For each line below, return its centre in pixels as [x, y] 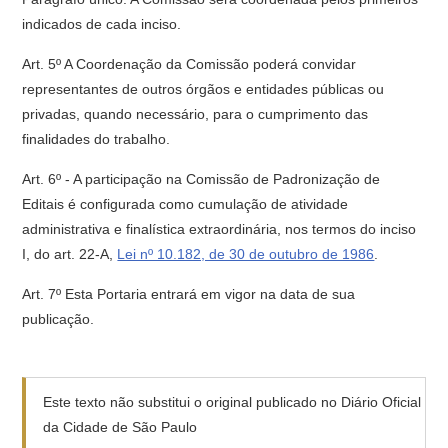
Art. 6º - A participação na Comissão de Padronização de [201, 179]
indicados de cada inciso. [102, 24]
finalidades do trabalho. [96, 139]
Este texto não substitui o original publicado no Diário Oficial [232, 402]
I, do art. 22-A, [70, 254]
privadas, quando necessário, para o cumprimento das [195, 114]
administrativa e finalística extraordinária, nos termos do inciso [219, 229]
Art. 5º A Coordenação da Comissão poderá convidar [189, 64]
